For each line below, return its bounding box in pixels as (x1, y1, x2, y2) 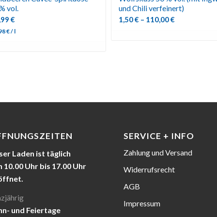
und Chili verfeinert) (119, 3, 185, 13)
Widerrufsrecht (124, 165, 175, 174)
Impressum (124, 199, 161, 208)
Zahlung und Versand (124, 148, 193, 157)
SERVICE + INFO (124, 131, 195, 141)
